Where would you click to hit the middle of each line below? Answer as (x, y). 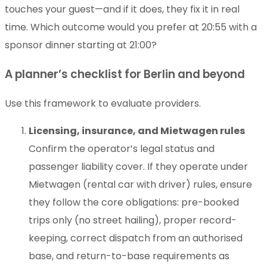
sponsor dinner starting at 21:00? (81, 45)
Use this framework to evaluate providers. (104, 103)
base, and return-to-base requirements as (129, 256)
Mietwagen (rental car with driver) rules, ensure (140, 184)
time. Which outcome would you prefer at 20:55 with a (131, 27)
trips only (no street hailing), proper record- (133, 220)
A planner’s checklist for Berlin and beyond (125, 74)
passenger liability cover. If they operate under (138, 166)
